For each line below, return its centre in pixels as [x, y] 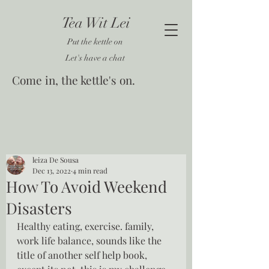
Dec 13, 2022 [52, 171]
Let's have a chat [96, 58]
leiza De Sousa [56, 160]
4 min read [90, 171]
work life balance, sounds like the [90, 240]
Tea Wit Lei [96, 23]
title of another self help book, [83, 255]
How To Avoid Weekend [86, 186]
